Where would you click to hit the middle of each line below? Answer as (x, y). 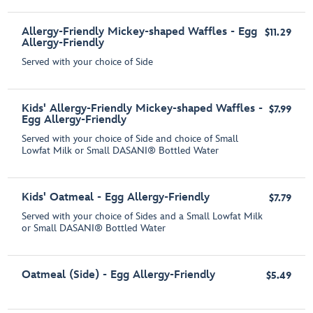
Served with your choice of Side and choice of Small (130, 139)
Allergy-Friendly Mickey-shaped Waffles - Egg (140, 32)
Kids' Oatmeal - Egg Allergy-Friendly (116, 198)
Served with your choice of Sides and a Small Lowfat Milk (143, 217)
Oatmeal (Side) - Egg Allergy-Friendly (119, 275)
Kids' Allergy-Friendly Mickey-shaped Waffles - (143, 109)
